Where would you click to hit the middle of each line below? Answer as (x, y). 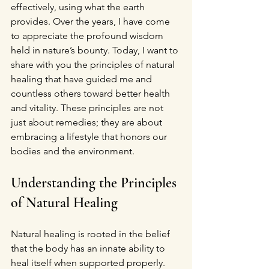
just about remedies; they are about (88, 122)
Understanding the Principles (95, 183)
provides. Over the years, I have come (92, 21)
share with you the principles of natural (94, 65)
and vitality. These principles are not (88, 108)
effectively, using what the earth (79, 7)
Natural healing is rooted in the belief (92, 234)
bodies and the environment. (73, 151)
